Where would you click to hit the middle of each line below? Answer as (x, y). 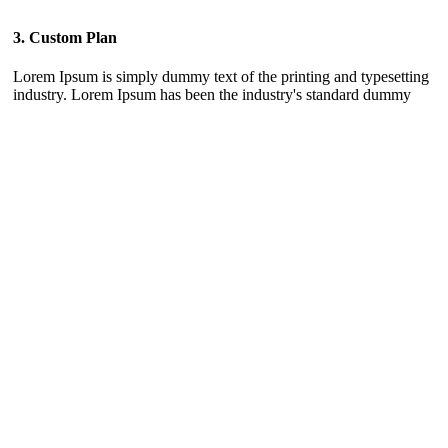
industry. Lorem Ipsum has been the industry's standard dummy (212, 95)
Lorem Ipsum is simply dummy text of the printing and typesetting (221, 77)
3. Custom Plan (65, 37)
